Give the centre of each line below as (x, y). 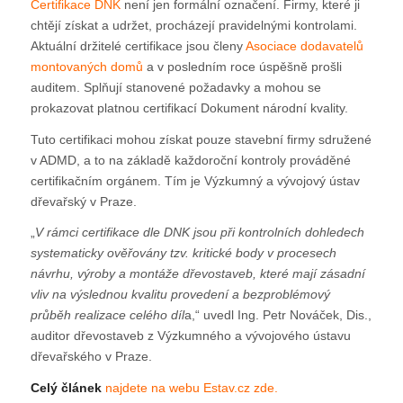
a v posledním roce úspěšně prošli (242, 66)
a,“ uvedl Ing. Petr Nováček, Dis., (278, 315)
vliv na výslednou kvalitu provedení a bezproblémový (180, 295)
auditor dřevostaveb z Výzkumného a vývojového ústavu (190, 336)
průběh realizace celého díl (107, 315)
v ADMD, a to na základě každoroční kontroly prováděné (190, 160)
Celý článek (66, 388)
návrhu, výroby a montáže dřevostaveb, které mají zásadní (197, 274)
